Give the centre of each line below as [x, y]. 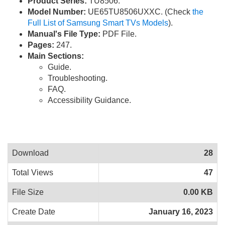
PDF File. [119, 34]
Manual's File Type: [64, 34]
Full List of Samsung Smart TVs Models [98, 23]
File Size [28, 192]
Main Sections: [56, 56]
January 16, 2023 [181, 212]
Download [30, 153]
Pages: [41, 45]
